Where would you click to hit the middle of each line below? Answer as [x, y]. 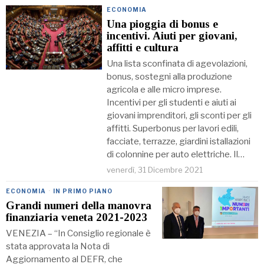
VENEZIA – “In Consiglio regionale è [78, 234]
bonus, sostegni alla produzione [170, 77]
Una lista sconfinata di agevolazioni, [177, 64]
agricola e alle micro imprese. [164, 90]
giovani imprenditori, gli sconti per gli [179, 116]
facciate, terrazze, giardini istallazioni [179, 142]
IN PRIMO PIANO [83, 191]
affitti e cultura [143, 48]
